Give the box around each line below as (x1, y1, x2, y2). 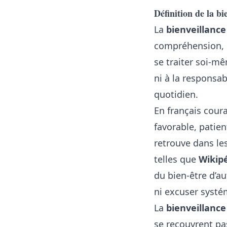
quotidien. (154, 88, 198, 100)
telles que (154, 153, 199, 165)
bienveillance (166, 23, 226, 35)
